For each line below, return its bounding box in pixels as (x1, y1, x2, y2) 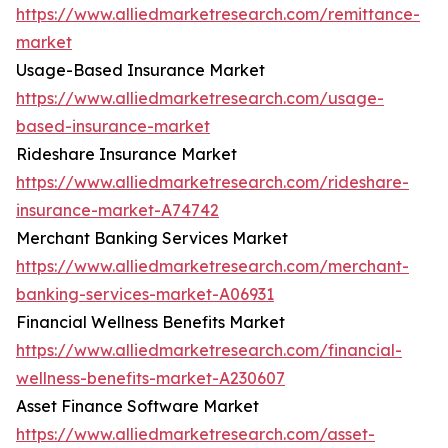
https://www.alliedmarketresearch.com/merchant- (16, 256, 409, 277)
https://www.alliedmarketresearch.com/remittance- (16, 4, 420, 25)
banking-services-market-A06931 (16, 284, 274, 305)
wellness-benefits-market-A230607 (16, 368, 285, 389)
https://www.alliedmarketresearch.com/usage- (16, 88, 384, 109)
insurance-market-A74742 (16, 200, 219, 221)
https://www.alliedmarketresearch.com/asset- (16, 424, 375, 445)
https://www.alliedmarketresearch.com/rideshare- (16, 172, 409, 193)
